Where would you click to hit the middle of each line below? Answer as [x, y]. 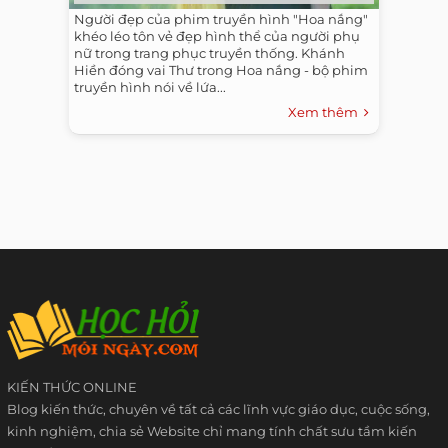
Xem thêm [326, 111]
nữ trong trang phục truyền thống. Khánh [209, 52]
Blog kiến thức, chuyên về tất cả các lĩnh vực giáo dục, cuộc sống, [218, 408]
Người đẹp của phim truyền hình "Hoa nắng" [221, 18]
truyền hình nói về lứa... [150, 86]
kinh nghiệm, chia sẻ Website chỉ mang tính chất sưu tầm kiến [212, 430]
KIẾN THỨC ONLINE [72, 386]
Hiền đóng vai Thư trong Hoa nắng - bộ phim [221, 69]
